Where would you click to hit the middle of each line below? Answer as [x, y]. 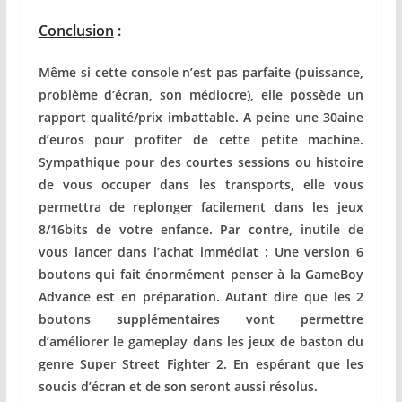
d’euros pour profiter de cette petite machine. [201, 139]
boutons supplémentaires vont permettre [201, 319]
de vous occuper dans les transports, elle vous [201, 184]
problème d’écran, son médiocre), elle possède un [201, 94]
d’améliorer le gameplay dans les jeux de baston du [201, 341]
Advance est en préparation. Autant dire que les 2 [201, 296]
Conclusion [76, 30]
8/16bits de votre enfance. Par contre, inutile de [201, 229]
